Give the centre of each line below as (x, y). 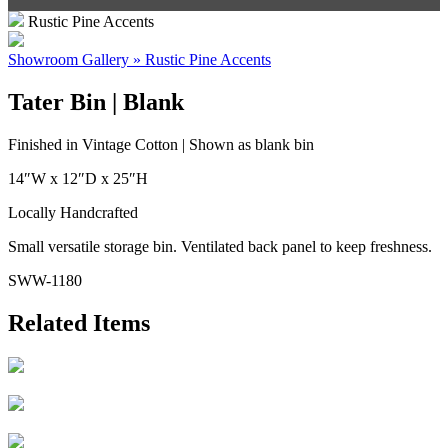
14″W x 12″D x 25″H (78, 178)
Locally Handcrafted (73, 212)
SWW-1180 (45, 280)
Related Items (79, 322)
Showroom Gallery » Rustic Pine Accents (139, 59)
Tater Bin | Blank (96, 101)
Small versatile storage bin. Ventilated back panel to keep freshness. (220, 246)
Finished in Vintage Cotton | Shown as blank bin (161, 144)
